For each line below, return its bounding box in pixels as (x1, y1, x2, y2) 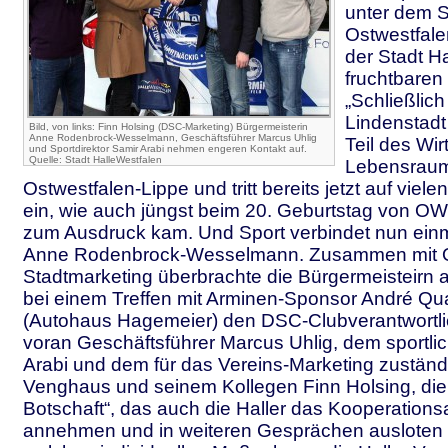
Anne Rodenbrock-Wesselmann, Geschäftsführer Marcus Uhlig (29, 132, 317, 143)
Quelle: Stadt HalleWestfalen (29, 154, 162, 165)
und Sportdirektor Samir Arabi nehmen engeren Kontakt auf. (29, 143, 307, 154)
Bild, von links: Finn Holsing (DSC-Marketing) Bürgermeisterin (29, 121, 308, 132)
